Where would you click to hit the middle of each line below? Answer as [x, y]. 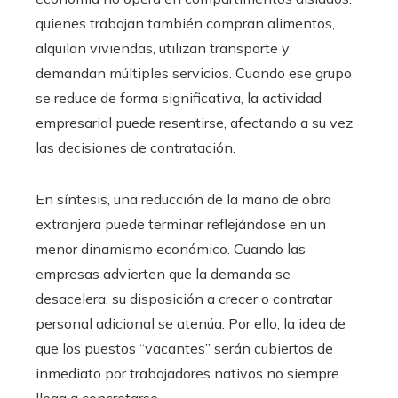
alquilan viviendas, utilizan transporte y [163, 48]
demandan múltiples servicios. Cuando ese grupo [194, 73]
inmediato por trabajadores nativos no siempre [187, 373]
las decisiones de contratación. [135, 147]
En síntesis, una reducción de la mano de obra [183, 199]
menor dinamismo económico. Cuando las [171, 249]
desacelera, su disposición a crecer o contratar [184, 298]
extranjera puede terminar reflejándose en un [181, 224]
